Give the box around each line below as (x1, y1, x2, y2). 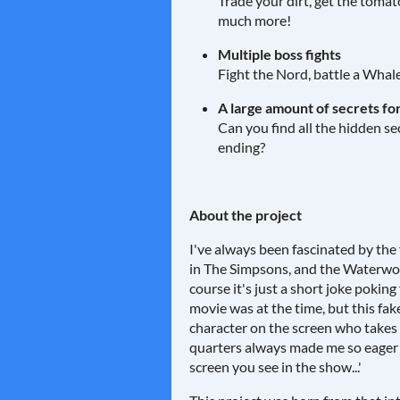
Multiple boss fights (218, 46, 341, 62)
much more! (218, 12, 291, 29)
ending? (218, 138, 265, 155)
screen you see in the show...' (189, 358, 362, 375)
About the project (189, 206, 302, 223)
